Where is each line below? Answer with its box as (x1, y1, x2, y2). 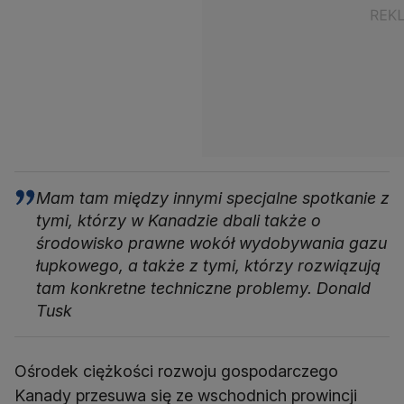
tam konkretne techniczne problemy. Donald (36, 279, 371, 298)
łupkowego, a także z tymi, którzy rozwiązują (36, 256, 381, 276)
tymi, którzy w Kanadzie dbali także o (36, 211, 321, 231)
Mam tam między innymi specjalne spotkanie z (36, 188, 390, 208)
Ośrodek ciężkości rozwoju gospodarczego (14, 362, 338, 381)
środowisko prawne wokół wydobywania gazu (36, 234, 387, 253)
